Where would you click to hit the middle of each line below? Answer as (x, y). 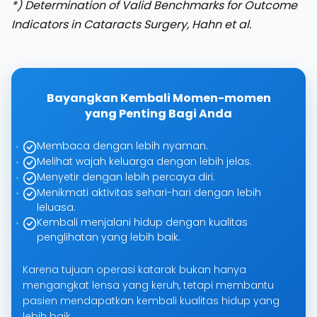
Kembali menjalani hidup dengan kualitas (142, 222)
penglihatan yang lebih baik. (109, 237)
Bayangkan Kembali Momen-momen (158, 98)
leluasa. (56, 207)
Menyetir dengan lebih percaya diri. (126, 177)
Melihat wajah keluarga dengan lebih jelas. (144, 161)
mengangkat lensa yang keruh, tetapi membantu (148, 285)
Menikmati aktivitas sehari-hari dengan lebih (149, 192)
